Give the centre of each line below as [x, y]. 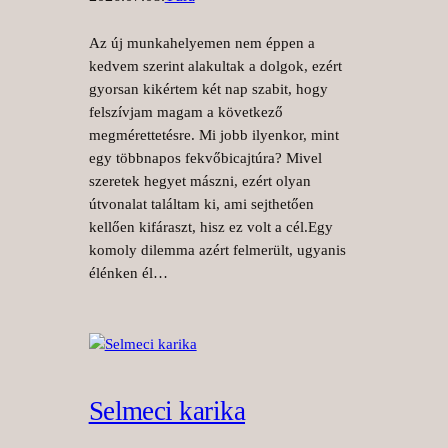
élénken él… [128, 272]
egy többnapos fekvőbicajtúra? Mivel [205, 157]
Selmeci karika [167, 410]
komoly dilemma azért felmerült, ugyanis [217, 249]
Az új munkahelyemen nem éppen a [201, 42]
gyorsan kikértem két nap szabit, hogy [208, 88]
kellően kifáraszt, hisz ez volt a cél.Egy [210, 226]
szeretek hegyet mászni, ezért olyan [199, 180]
